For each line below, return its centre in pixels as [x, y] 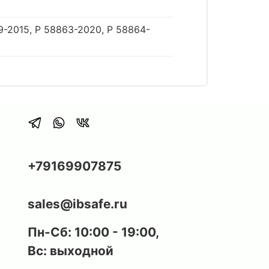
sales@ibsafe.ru [77, 204]
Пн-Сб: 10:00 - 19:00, [93, 232]
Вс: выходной [71, 250]
